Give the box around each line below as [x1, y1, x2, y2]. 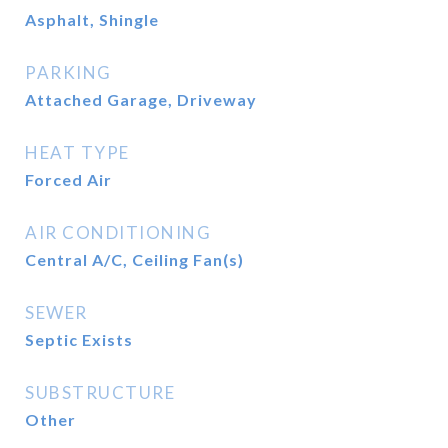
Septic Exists [25, 330, 133, 349]
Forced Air [25, 170, 112, 189]
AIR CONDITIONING [25, 222, 211, 243]
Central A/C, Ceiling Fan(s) [25, 250, 244, 269]
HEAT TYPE [25, 142, 130, 163]
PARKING [25, 62, 112, 83]
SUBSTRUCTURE [25, 382, 175, 403]
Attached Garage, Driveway [25, 90, 257, 109]
